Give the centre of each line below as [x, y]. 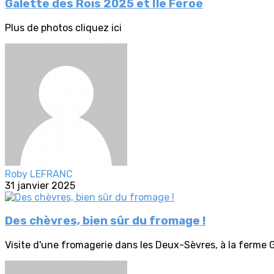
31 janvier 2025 [40, 185]
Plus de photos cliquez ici [63, 28]
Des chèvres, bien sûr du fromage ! [105, 221]
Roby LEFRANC [39, 174]
